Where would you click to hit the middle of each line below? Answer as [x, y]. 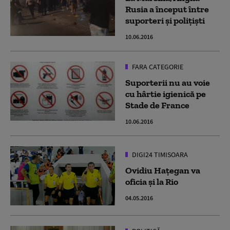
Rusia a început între [167, 9]
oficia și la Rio [152, 181]
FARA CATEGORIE [157, 66]
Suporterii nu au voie [168, 82]
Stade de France [157, 105]
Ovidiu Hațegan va [163, 170]
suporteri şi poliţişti [165, 20]
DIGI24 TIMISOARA [159, 154]
